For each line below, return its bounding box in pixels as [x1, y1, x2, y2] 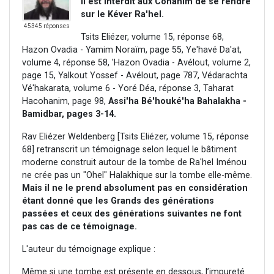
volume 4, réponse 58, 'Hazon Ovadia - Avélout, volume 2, [22, 57, 251, 68]
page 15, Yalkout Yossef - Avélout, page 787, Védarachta [22, 70, 248, 81]
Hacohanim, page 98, [22, 96, 108, 107]
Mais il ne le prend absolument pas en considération [22, 183, 248, 194]
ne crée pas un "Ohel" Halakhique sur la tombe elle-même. [22, 170, 252, 181]
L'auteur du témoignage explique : [22, 244, 155, 255]
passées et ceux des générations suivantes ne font [22, 209, 242, 220]
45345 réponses [23, 23, 70, 30]
